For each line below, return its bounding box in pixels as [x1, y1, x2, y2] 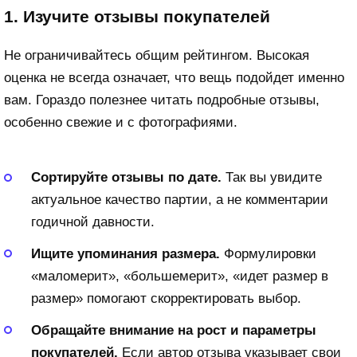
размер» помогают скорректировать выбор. [31, 290, 301, 306]
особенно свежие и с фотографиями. [4, 115, 237, 131]
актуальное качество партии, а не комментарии [31, 192, 328, 208]
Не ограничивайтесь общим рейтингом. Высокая [4, 48, 309, 64]
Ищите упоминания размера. [31, 245, 220, 261]
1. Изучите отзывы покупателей [4, 6, 270, 26]
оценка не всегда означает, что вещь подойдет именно [4, 70, 344, 86]
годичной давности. [31, 214, 155, 230]
